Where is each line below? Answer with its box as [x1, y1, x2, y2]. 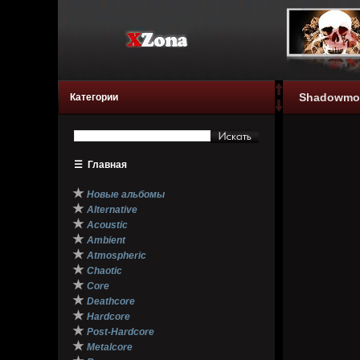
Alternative [87, 204, 137, 215]
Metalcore [87, 342, 133, 353]
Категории [70, 92, 118, 103]
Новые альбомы [87, 189, 165, 200]
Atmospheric [87, 250, 146, 261]
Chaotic [87, 265, 122, 276]
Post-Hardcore [87, 326, 154, 337]
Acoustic [87, 219, 128, 231]
